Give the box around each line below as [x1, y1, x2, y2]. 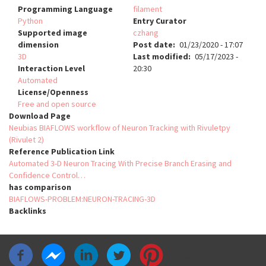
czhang [133, 27, 159, 39]
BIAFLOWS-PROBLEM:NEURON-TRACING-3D [9, 194, 156, 205]
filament [133, 4, 162, 15]
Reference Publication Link [9, 146, 115, 157]
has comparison [9, 182, 71, 193]
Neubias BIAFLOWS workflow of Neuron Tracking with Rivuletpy [9, 122, 230, 134]
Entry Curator [133, 15, 186, 27]
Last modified [133, 51, 188, 62]
